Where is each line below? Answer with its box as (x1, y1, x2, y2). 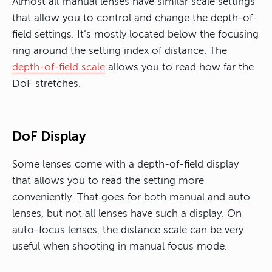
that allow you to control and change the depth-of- (12, 12, 257, 24)
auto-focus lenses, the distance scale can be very (12, 224, 243, 236)
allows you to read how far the (105, 61, 254, 73)
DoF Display (12, 129, 86, 144)
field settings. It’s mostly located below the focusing (12, 29, 259, 41)
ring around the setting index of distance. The (12, 45, 227, 57)
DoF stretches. (12, 78, 81, 90)
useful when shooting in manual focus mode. (12, 240, 227, 253)
